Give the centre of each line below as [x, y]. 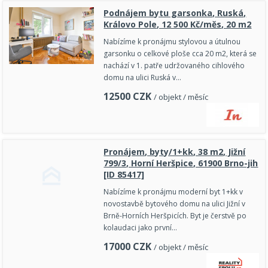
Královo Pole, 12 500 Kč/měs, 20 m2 [178, 25]
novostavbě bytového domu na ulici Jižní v [175, 204]
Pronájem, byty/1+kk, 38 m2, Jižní [175, 152]
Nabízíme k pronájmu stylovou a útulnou [172, 42]
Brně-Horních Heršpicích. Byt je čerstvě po [175, 216]
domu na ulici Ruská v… [143, 78]
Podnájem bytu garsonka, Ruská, [175, 13]
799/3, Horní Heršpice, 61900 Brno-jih [181, 163]
